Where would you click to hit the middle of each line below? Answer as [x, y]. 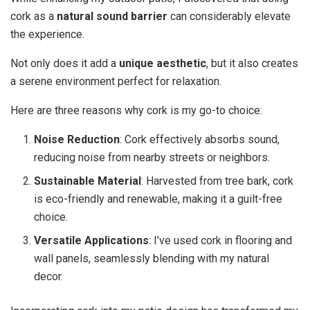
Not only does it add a [65, 63]
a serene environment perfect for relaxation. [116, 81]
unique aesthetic [163, 63]
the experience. [47, 34]
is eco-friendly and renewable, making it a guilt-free [158, 199]
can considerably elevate [229, 16]
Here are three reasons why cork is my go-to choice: [136, 110]
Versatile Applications [92, 240]
